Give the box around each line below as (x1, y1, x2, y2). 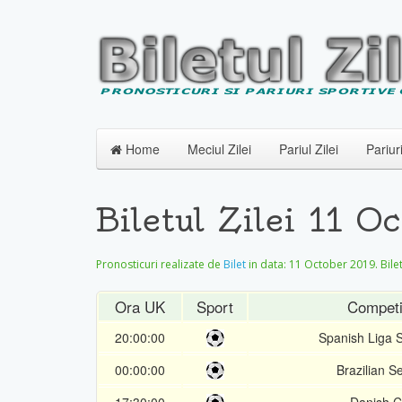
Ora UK (115, 295, 165, 318)
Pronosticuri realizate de (96, 257, 223, 272)
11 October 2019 (289, 257, 375, 272)
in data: (246, 257, 289, 272)
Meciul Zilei (188, 140, 251, 158)
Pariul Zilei (279, 140, 338, 158)
